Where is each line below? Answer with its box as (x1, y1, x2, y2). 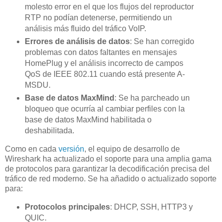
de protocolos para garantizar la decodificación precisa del (5, 164, 210, 173)
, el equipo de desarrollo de (84, 144, 180, 153)
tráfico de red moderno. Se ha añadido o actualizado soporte (5, 174, 217, 183)
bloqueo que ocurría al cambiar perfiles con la (24, 104, 185, 113)
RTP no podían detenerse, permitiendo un (24, 13, 172, 22)
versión (58, 144, 84, 153)
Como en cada (5, 144, 58, 153)
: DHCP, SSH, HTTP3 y (110, 202, 193, 211)
